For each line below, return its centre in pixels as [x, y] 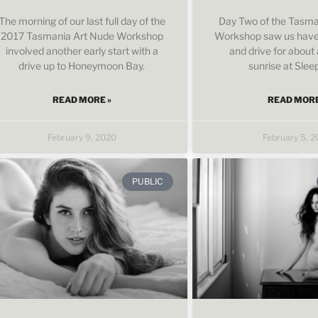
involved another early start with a [82, 50]
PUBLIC [148, 181]
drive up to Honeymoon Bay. [82, 65]
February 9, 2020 [82, 137]
